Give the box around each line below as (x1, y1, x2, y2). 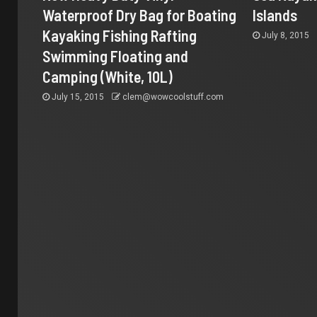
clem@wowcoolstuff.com (122, 91, 224, 102)
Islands (253, 5, 298, 24)
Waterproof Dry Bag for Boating (42, 5, 236, 24)
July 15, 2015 (50, 91, 106, 102)
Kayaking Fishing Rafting (42, 25, 197, 45)
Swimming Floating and (42, 46, 188, 65)
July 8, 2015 (260, 30, 312, 40)
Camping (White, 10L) (42, 67, 173, 86)
